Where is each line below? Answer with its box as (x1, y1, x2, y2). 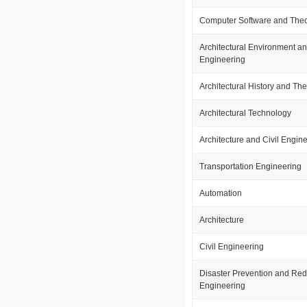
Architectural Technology (199, 108, 291, 118)
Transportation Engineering (199, 162, 302, 171)
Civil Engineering (199, 242, 264, 251)
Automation (199, 188, 242, 198)
